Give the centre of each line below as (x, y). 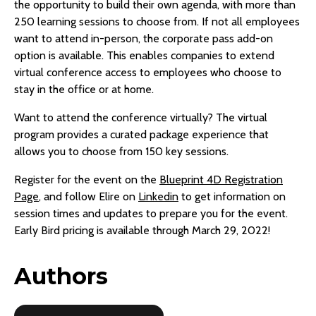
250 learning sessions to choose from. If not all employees (157, 22)
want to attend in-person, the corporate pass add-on (144, 39)
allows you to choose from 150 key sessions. (121, 152)
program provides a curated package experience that (141, 135)
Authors (61, 276)
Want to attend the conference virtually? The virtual (141, 118)
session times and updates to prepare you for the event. (151, 214)
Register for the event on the (87, 180)
